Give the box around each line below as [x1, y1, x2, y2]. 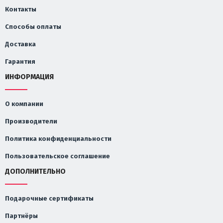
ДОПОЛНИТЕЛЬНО [5, 167, 66, 176]
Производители [5, 117, 57, 125]
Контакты [5, 5, 36, 13]
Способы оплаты [5, 23, 61, 31]
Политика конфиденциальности [5, 135, 111, 143]
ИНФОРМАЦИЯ [5, 73, 54, 82]
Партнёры [5, 212, 38, 220]
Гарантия [5, 58, 35, 66]
